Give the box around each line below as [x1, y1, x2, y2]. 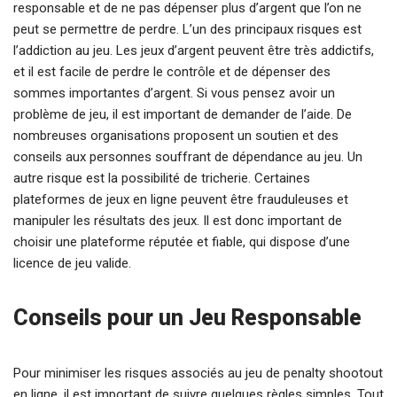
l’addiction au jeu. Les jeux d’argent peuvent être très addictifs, [13, 43, 374, 58]
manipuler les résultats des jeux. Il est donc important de [13, 213, 342, 229]
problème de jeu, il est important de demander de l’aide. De [13, 106, 352, 122]
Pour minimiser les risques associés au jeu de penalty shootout [13, 365, 383, 381]
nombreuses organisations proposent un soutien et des [13, 128, 339, 144]
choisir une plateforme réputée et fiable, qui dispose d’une [13, 234, 350, 250]
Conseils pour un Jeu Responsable [13, 305, 362, 331]
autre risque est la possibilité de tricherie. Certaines [13, 170, 310, 186]
